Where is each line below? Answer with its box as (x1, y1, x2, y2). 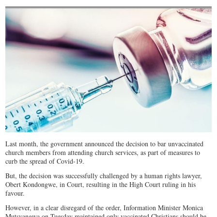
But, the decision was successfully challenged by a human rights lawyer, (5, 171, 202, 181)
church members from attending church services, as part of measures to (5, 148, 201, 157)
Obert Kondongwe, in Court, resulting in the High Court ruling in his (5, 180, 196, 189)
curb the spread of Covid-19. (5, 156, 85, 166)
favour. (5, 188, 25, 198)
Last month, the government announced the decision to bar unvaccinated (5, 139, 204, 149)
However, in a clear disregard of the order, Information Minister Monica (5, 203, 203, 213)
